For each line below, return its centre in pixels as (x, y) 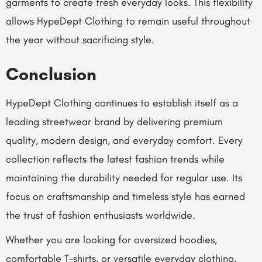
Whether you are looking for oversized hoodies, (111, 240)
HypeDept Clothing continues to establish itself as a (122, 103)
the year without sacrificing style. (80, 40)
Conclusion (51, 74)
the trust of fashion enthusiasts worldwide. (101, 215)
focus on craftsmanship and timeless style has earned (125, 196)
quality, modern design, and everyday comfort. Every (124, 140)
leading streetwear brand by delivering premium (114, 122)
